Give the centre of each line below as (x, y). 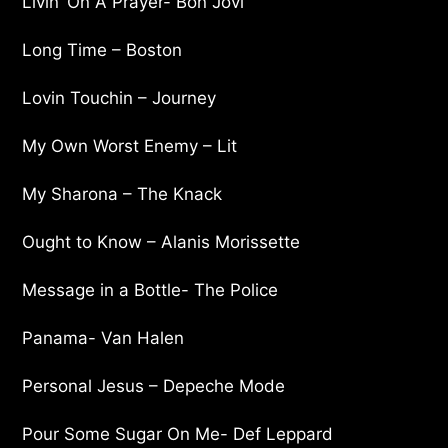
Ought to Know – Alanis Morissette (161, 241)
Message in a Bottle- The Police (150, 289)
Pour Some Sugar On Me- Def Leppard (178, 433)
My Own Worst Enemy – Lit (130, 145)
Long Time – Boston (102, 49)
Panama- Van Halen (103, 337)
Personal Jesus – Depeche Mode (154, 385)
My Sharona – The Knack (122, 193)
